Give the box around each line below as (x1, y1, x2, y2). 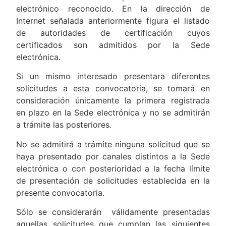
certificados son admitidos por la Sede (16, 39, 210, 50)
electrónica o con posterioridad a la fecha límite (16, 163, 210, 174)
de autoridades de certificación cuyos (16, 27, 210, 38)
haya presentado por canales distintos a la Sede (16, 151, 210, 161)
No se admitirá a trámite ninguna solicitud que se (16, 139, 210, 149)
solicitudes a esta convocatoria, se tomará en (16, 83, 210, 94)
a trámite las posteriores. (16, 120, 112, 130)
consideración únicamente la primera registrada (16, 95, 210, 106)
